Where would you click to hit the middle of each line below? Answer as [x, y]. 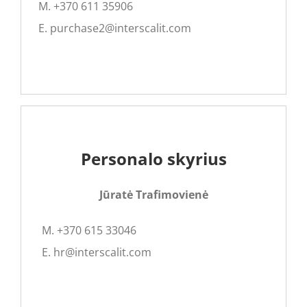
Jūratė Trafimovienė [153, 195]
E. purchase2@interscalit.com [114, 28]
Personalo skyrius [153, 159]
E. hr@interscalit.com [96, 253]
